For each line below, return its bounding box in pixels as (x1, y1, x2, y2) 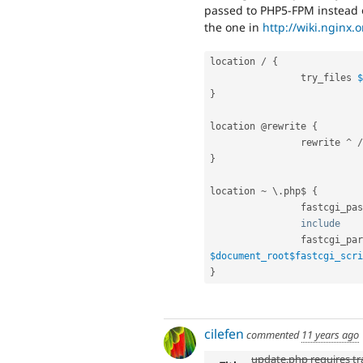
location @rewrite (210, 121, 312, 133)
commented (244, 327, 301, 343)
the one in (204, 19, 263, 36)
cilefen (204, 325, 244, 344)
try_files (301, 72, 357, 84)
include (301, 218, 340, 230)
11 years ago (301, 327, 359, 343)
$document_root (210, 250, 289, 263)
